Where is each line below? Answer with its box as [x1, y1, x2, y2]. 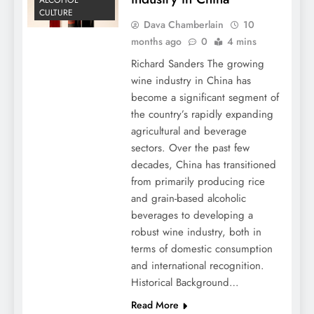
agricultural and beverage [130, 123, 247, 139]
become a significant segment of [130, 90, 279, 105]
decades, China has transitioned [130, 157, 276, 172]
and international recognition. [130, 258, 264, 273]
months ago [130, 34, 182, 48]
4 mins [226, 34, 257, 48]
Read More [130, 298, 179, 312]
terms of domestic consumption [130, 241, 273, 257]
